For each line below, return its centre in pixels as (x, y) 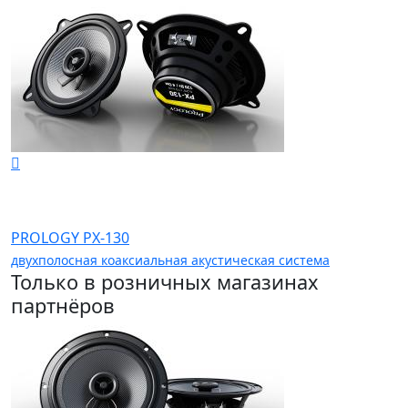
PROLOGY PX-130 (70, 237)
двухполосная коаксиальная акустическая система (170, 260)
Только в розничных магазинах (165, 281)
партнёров (65, 305)
